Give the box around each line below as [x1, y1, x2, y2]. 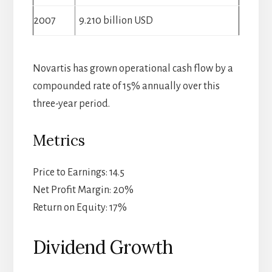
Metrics [32, 131, 85, 151]
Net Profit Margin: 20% [32, 185, 134, 196]
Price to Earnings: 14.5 [32, 167, 124, 178]
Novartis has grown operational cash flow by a [32, 63, 233, 75]
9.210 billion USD [78, 15, 153, 27]
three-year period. [32, 98, 110, 110]
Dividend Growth [32, 236, 173, 259]
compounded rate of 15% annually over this [32, 81, 220, 92]
